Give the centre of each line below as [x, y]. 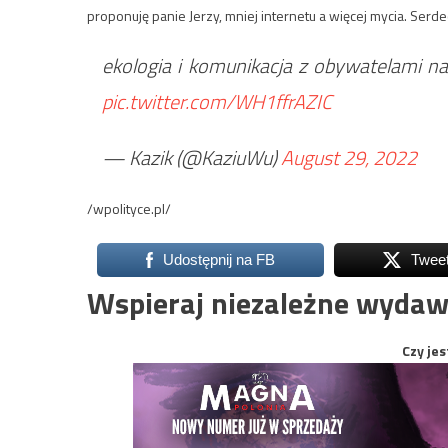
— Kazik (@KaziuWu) [191, 158]
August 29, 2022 [349, 158]
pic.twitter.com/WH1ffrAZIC [217, 102]
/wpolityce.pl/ [129, 209]
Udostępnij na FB [218, 260]
